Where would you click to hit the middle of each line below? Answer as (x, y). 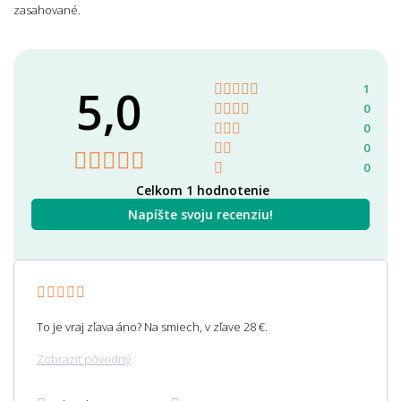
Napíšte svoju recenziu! (200, 214)
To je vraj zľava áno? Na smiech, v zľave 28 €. (152, 326)
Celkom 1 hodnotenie (202, 190)
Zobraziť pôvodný (84, 358)
